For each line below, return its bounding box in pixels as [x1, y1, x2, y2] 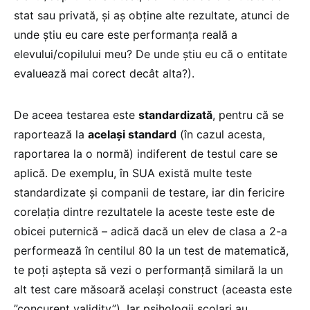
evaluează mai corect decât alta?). [14, 66, 194, 80]
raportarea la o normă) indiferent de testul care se [14, 146, 277, 161]
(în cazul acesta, [176, 127, 265, 141]
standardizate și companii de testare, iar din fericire [14, 185, 284, 199]
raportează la [14, 127, 88, 141]
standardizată [138, 107, 212, 122]
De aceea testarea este [14, 107, 138, 122]
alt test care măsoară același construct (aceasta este [14, 282, 292, 296]
